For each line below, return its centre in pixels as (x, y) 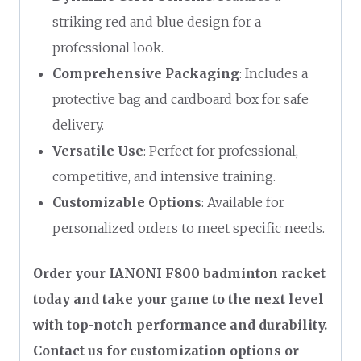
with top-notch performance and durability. (180, 324)
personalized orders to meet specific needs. (189, 228)
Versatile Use (98, 150)
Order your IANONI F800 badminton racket (179, 273)
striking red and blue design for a (157, 21)
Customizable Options (127, 202)
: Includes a (274, 73)
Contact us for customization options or (166, 350)
